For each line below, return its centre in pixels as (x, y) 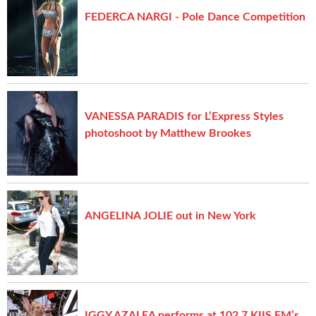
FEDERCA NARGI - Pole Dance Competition (195, 17)
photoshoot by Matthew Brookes (168, 133)
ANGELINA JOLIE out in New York (170, 215)
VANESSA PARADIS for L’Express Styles (184, 116)
